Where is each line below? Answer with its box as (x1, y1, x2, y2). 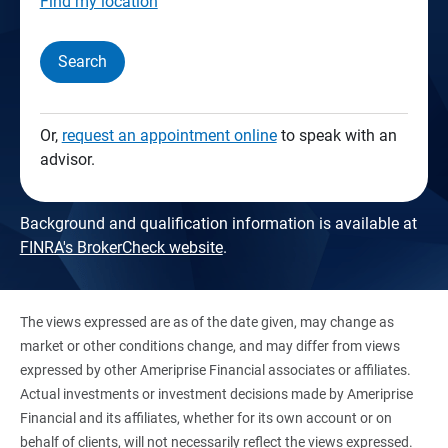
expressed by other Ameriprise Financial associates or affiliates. (19, 361, 411, 378)
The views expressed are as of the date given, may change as (19, 313, 394, 330)
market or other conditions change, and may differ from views (19, 337, 400, 354)
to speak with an (276, 125, 397, 145)
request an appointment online (61, 125, 277, 145)
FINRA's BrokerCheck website (19, 237, 223, 257)
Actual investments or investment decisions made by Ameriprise (19, 385, 413, 402)
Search (57, 51, 107, 71)
